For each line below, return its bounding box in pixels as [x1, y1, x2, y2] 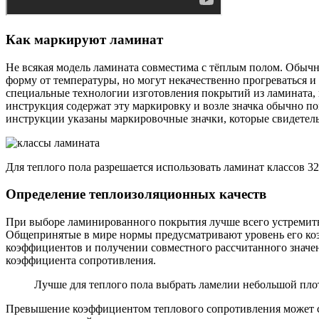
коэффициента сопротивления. [6, 254, 156, 267]
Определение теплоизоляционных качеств [6, 187, 266, 202]
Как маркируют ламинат [6, 31, 163, 47]
